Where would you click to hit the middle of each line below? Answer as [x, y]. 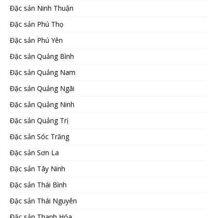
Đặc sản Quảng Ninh [42, 105]
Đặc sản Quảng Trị [39, 121]
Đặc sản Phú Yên [36, 40]
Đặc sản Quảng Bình [42, 56]
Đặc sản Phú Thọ [36, 24]
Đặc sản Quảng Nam [43, 73]
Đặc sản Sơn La [34, 153]
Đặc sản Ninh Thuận [42, 8]
